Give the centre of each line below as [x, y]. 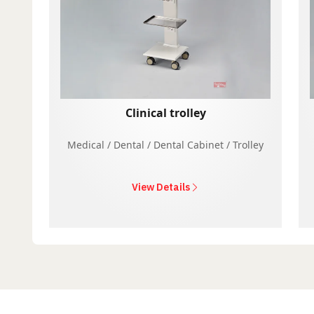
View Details [161, 187]
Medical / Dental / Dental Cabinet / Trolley [165, 144]
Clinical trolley [165, 112]
